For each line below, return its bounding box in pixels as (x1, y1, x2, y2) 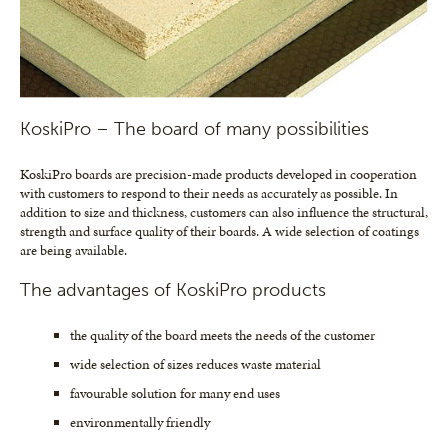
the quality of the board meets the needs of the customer (70, 325, 375, 345)
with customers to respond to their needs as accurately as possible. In (20, 183, 398, 203)
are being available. (20, 240, 127, 260)
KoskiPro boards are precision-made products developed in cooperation (20, 164, 417, 184)
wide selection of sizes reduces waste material (70, 354, 321, 374)
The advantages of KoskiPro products (20, 278, 326, 301)
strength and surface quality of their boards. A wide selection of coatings (20, 221, 419, 241)
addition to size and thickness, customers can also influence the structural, (20, 202, 428, 222)
